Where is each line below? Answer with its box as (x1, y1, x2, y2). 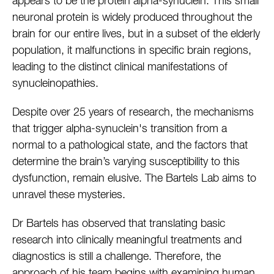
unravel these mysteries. (12, 190, 125, 201)
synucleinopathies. (12, 78, 98, 90)
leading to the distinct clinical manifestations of (12, 62, 228, 73)
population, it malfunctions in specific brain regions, (12, 45, 251, 57)
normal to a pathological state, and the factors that (12, 140, 248, 152)
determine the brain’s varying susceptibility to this (12, 157, 240, 168)
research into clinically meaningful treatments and (12, 235, 242, 246)
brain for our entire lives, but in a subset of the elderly (12, 29, 260, 40)
